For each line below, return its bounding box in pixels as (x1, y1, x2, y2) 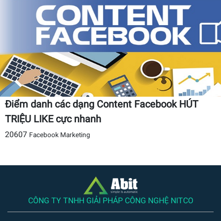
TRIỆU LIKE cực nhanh (5, 113, 101, 125)
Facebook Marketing (29, 131, 90, 139)
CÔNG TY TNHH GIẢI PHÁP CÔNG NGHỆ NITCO (28, 196, 193, 205)
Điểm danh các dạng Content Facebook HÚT (5, 98, 198, 110)
